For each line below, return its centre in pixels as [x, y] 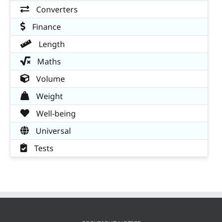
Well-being [55, 113]
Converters [56, 9]
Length [51, 44]
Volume [50, 79]
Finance [46, 27]
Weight [49, 96]
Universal [52, 131]
